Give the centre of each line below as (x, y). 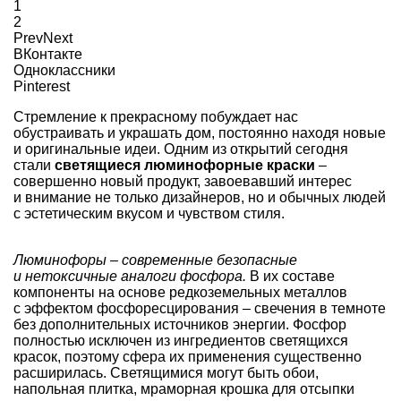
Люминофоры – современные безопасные (155, 260)
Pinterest (42, 86)
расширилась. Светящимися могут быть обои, (166, 372)
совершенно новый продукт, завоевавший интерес (183, 181)
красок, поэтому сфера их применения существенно (188, 356)
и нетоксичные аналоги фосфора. (130, 276)
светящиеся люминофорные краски (185, 165)
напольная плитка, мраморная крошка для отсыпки (184, 388)
